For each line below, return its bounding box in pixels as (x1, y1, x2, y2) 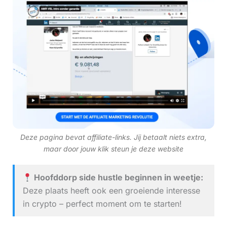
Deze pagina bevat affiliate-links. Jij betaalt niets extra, (20, 133, 207, 142)
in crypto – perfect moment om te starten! (22, 199, 182, 209)
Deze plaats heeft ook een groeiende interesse (22, 185, 200, 196)
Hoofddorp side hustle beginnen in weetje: (31, 172, 203, 183)
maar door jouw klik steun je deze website (44, 144, 183, 154)
